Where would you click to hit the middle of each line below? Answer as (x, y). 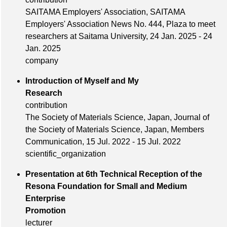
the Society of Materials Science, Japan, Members (115, 130)
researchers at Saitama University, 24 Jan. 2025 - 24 (119, 36)
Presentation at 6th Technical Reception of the (114, 174)
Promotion (106, 211)
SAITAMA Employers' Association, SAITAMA (105, 12)
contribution (46, 105)
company (42, 61)
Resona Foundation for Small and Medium (106, 186)
